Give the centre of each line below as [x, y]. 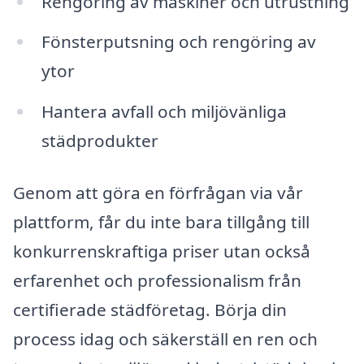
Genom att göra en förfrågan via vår [158, 193]
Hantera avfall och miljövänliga [164, 112]
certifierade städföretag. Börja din [150, 310]
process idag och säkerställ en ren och [165, 339]
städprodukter [100, 141]
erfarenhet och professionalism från [157, 281]
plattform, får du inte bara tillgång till [161, 222]
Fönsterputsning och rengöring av [178, 42]
